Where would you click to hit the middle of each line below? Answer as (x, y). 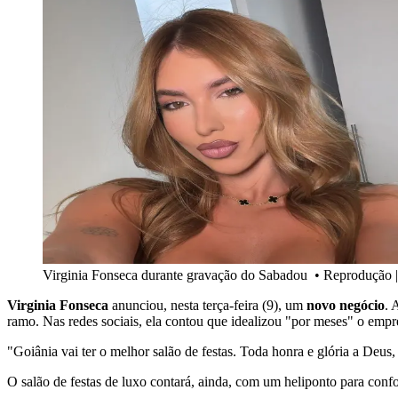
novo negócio (346, 306)
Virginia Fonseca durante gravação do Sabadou (177, 275)
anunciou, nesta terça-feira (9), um (207, 306)
